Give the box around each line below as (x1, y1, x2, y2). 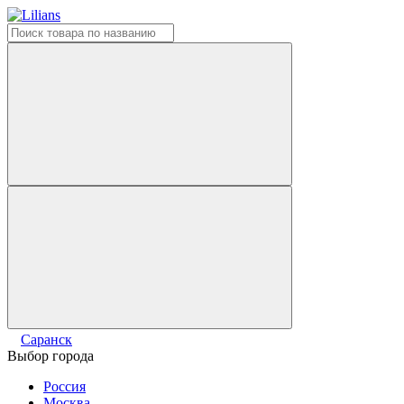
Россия (43, 379, 86, 394)
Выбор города (7, 348, 94, 363)
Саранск (21, 332, 72, 347)
